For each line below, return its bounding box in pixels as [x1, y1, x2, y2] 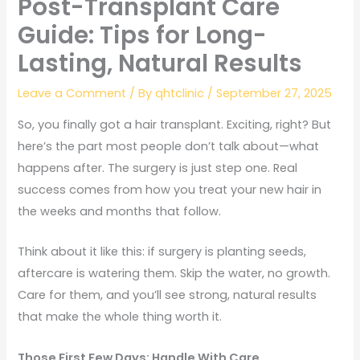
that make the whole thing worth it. [18, 309, 223, 325]
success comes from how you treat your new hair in [18, 182, 322, 198]
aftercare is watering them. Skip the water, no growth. [18, 265, 331, 282]
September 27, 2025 [216, 85, 333, 102]
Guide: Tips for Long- [18, 18, 268, 52]
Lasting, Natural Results [18, 47, 303, 80]
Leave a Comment [18, 85, 127, 102]
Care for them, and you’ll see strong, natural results [18, 287, 317, 304]
